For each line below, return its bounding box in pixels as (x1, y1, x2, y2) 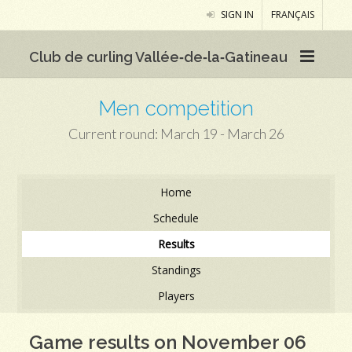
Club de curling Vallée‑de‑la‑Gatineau (29, 49, 288, 65)
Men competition (98, 97, 254, 120)
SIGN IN (218, 8, 254, 21)
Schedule (153, 211, 199, 225)
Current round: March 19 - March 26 (68, 125, 284, 142)
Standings (151, 262, 201, 277)
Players (157, 288, 195, 303)
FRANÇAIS (270, 8, 314, 21)
